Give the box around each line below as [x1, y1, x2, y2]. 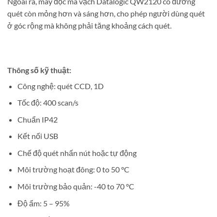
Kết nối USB [17, 131, 58, 141]
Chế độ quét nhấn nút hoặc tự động [17, 148, 137, 157]
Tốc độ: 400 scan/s [17, 98, 78, 108]
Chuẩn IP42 [17, 114, 58, 124]
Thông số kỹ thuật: [7, 65, 71, 75]
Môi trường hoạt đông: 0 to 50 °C [17, 165, 129, 174]
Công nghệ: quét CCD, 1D [17, 81, 104, 91]
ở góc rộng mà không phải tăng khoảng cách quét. [7, 20, 171, 30]
